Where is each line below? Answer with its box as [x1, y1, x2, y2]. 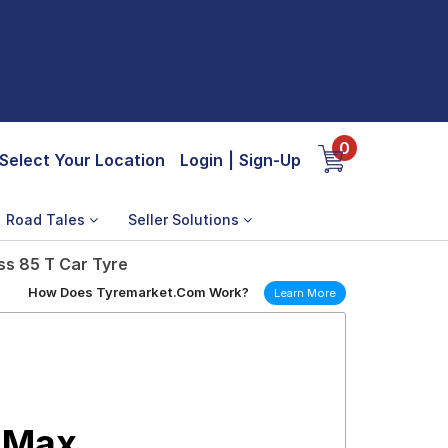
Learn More [274, 286, 336, 300]
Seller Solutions [128, 211, 243, 228]
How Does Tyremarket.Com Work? [28, 284, 249, 300]
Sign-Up [239, 150, 301, 170]
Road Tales [6, 211, 89, 228]
